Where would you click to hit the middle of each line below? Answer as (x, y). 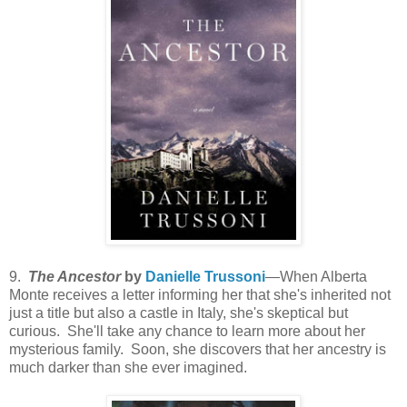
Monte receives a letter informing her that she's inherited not (200, 295)
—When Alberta (316, 277)
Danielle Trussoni (205, 277)
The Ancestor (74, 277)
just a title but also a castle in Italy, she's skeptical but (179, 313)
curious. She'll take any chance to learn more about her (187, 331)
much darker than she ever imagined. (128, 367)
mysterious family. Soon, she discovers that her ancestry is (198, 349)
